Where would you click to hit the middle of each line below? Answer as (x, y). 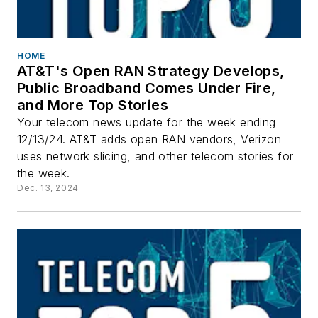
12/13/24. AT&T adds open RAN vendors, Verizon (149, 139)
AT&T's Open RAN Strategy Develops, (151, 71)
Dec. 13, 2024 (48, 188)
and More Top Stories (93, 105)
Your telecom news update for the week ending (147, 122)
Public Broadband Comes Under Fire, (147, 88)
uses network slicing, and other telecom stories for (155, 157)
